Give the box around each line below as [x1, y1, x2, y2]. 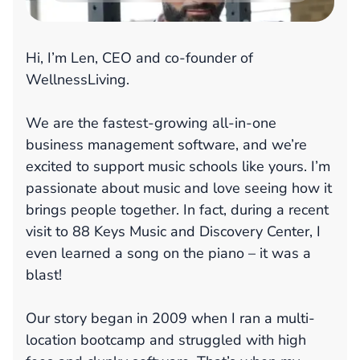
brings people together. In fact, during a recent [26, 200, 329, 220]
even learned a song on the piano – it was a [26, 243, 311, 264]
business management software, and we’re [26, 135, 307, 155]
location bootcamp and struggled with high [26, 330, 306, 350]
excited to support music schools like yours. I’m [26, 157, 330, 177]
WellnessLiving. [26, 70, 129, 90]
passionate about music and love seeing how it [26, 178, 332, 198]
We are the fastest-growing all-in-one [26, 113, 276, 133]
